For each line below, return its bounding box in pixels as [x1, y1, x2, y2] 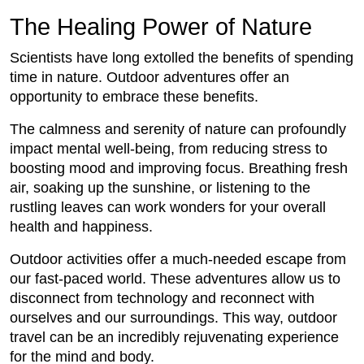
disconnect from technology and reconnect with [10, 290, 314, 307]
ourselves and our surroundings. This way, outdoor [10, 310, 337, 327]
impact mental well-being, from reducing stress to [10, 141, 327, 158]
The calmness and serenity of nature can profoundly [10, 121, 346, 138]
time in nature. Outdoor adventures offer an [10, 69, 289, 86]
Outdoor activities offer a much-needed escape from [10, 251, 346, 268]
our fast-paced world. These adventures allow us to [10, 271, 340, 288]
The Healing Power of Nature [10, 14, 312, 41]
